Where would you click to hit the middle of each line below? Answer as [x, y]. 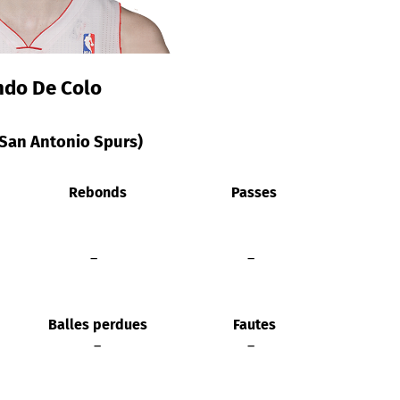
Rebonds [96, 192]
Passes [252, 192]
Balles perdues [96, 324]
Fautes [252, 324]
